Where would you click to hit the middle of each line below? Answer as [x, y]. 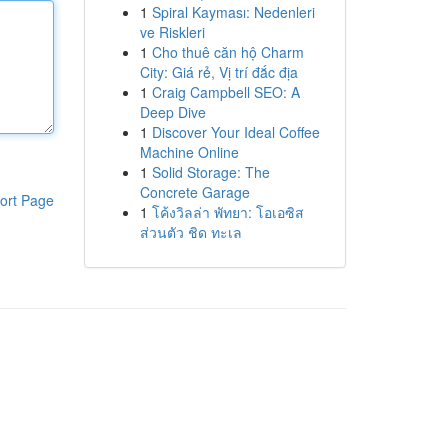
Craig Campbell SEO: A [225, 92]
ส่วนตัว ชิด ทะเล [190, 232]
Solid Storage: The [210, 172]
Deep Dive [172, 112]
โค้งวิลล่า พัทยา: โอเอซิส [227, 212]
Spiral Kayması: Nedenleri [233, 12]
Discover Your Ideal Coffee [235, 132]
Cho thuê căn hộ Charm [227, 52]
